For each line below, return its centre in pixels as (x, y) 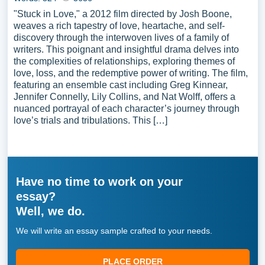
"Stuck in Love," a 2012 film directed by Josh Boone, (122, 14)
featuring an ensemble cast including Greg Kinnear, (120, 85)
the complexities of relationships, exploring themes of (124, 61)
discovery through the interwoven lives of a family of (121, 38)
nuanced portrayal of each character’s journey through (126, 109)
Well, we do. (50, 211)
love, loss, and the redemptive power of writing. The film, (130, 73)
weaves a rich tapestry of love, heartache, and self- (119, 26)
